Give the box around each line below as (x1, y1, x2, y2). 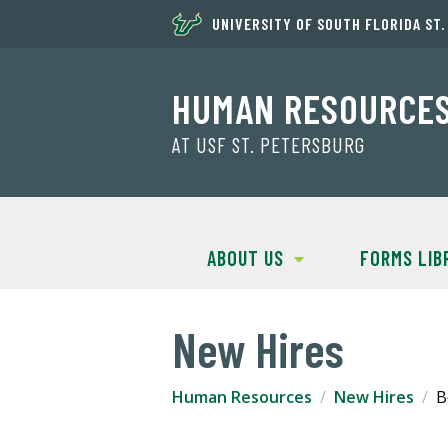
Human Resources (172, 386, 312, 409)
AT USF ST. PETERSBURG (172, 132, 365, 158)
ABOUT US (206, 246, 284, 271)
